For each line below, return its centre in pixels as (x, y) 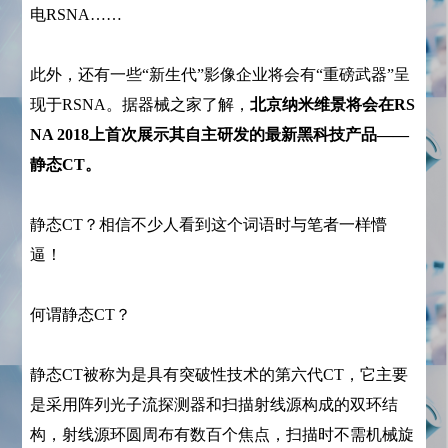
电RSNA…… (76, 14)
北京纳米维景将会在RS (333, 104)
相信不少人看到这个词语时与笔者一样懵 (243, 224)
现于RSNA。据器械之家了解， (140, 104)
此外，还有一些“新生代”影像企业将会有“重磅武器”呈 (220, 74)
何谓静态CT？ (81, 314)
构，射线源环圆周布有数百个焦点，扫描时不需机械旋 (222, 434)
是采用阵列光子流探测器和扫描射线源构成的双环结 (214, 404)
